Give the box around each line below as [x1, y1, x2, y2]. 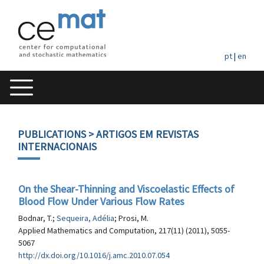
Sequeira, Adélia [57, 213, 114, 223]
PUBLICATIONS [18, 127, 86, 141]
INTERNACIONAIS [18, 140, 97, 153]
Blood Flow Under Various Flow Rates [18, 194, 184, 208]
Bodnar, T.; [18, 213, 57, 223]
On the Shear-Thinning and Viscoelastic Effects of [18, 182, 235, 196]
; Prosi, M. [114, 213, 148, 223]
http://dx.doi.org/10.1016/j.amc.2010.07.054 [18, 250, 170, 260]
